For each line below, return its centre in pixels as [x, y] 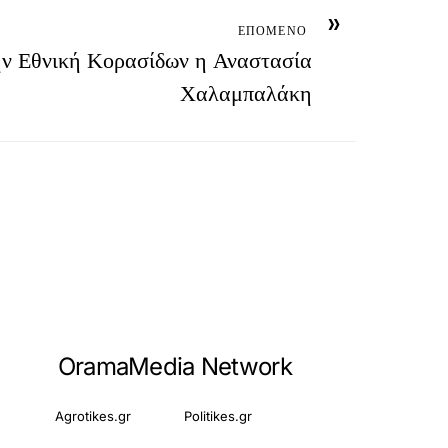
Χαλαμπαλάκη [246, 93]
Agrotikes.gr [93, 416]
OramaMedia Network [174, 367]
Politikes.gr [218, 416]
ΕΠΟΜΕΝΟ [272, 30]
